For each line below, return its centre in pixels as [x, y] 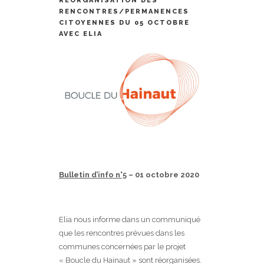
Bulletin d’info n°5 [93, 175]
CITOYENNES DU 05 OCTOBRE [124, 23]
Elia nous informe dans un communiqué [130, 220]
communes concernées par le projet [122, 247]
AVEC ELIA [81, 34]
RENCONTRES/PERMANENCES [124, 11]
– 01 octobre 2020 [163, 175]
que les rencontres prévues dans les [122, 233]
